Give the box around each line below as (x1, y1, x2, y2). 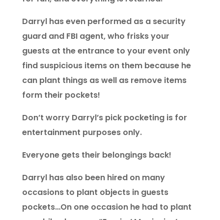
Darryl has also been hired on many (22, 172, 165, 184)
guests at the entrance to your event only (22, 45, 190, 57)
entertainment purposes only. (22, 127, 142, 138)
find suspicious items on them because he (22, 60, 191, 72)
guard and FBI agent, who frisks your (22, 30, 169, 42)
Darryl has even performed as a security (22, 16, 186, 27)
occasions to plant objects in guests (22, 187, 168, 198)
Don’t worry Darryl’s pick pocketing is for (22, 112, 187, 124)
